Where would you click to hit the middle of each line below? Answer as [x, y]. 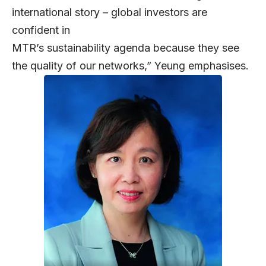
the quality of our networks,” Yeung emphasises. [130, 66]
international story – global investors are [110, 12]
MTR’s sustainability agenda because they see [126, 48]
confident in [41, 30]
